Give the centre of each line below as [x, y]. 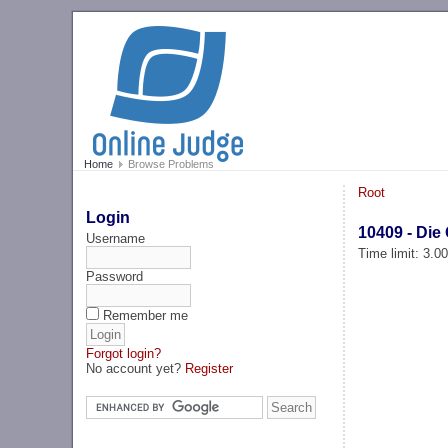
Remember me [146, 315]
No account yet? [136, 368]
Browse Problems [169, 164]
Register [209, 368]
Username [116, 238]
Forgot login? [124, 353]
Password [115, 276]
